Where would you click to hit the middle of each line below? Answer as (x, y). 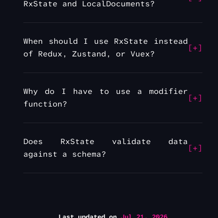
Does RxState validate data (106, 142)
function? (45, 104)
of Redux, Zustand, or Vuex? (89, 54)
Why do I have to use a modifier (106, 91)
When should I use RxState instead (106, 41)
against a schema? (65, 154)
